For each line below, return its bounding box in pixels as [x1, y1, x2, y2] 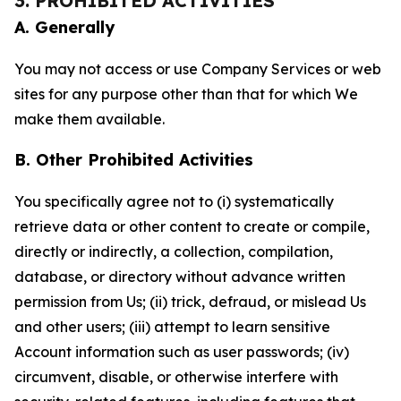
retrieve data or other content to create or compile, [14, 218, 370, 235]
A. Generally [14, 17, 115, 38]
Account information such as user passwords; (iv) [14, 343, 349, 361]
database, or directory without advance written [14, 268, 346, 286]
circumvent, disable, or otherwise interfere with [14, 368, 338, 386]
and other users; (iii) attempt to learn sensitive [14, 318, 330, 336]
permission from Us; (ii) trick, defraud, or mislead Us [14, 293, 366, 311]
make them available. [14, 110, 165, 128]
